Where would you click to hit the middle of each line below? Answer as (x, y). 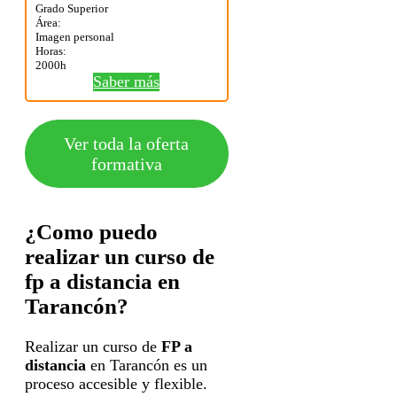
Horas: (51, 51)
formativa (126, 163)
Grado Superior (72, 9)
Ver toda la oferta (127, 143)
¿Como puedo (91, 231)
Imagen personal (75, 37)
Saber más (127, 82)
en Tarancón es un (147, 365)
